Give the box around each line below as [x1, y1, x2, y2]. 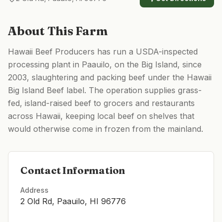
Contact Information [20, 164, 125, 176]
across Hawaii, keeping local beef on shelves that [8, 111, 194, 121]
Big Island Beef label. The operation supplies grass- [8, 85, 202, 95]
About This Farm [8, 24, 108, 38]
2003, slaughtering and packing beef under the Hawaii [8, 72, 212, 82]
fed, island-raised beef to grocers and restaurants [8, 98, 195, 108]
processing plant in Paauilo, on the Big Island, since [8, 59, 202, 69]
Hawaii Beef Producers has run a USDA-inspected [8, 47, 198, 56]
